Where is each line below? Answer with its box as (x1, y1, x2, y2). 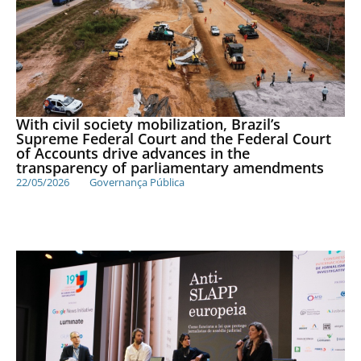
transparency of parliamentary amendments (16, 158, 324, 178)
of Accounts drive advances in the (16, 143, 250, 164)
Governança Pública (89, 175, 185, 190)
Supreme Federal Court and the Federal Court (16, 129, 331, 149)
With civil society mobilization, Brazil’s (16, 114, 280, 135)
